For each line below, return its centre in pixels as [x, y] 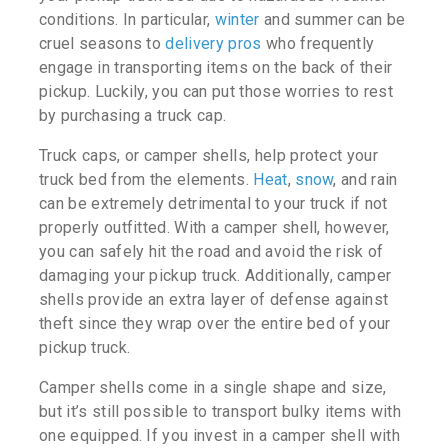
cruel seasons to [102, 44]
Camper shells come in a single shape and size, [213, 388]
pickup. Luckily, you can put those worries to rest [216, 92]
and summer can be [332, 20]
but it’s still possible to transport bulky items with [220, 412]
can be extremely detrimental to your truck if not [213, 204]
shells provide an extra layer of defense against [214, 300]
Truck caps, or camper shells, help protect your [209, 156]
